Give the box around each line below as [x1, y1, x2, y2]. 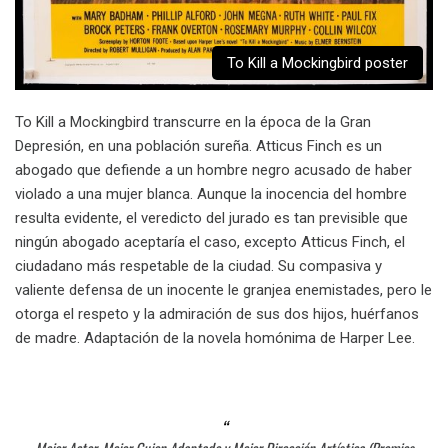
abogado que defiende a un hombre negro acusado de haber [15, 160, 412, 179]
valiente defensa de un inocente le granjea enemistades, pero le [15, 280, 432, 299]
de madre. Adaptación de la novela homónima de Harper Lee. [15, 328, 415, 347]
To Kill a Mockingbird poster [227, 53, 408, 72]
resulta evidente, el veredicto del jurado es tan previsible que [15, 208, 408, 227]
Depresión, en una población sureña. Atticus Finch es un [15, 136, 382, 155]
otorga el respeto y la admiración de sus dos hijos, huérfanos [15, 304, 419, 323]
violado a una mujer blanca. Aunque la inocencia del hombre [15, 184, 407, 203]
